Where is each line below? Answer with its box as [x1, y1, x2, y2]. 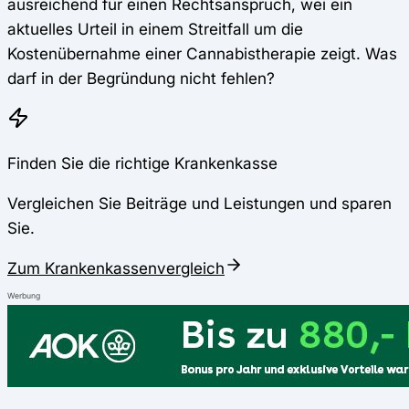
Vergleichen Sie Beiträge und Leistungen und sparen [7, 193, 392, 213]
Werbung [7, 291, 40, 301]
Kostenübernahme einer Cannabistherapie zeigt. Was [7, 44, 397, 64]
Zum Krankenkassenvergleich [7, 258, 225, 278]
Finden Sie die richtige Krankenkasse [7, 152, 278, 173]
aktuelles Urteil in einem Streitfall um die [7, 19, 303, 39]
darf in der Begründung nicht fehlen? [7, 68, 275, 89]
